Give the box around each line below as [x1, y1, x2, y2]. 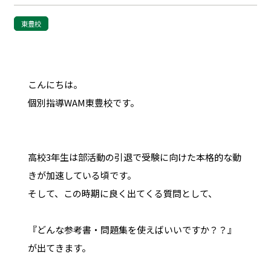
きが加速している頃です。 [27, 168, 136, 181]
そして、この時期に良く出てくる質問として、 [27, 186, 217, 200]
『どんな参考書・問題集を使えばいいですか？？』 [27, 223, 237, 236]
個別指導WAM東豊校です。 [27, 96, 139, 109]
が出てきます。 [27, 241, 91, 254]
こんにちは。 [27, 77, 82, 91]
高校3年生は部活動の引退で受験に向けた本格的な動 [27, 150, 241, 163]
